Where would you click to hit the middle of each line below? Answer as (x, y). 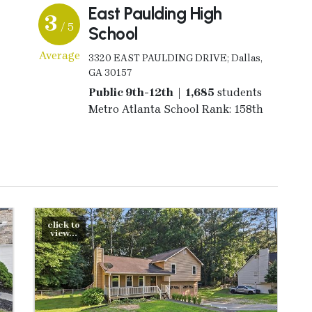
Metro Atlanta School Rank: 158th (175, 109)
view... (63, 233)
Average (59, 55)
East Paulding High (155, 13)
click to (64, 224)
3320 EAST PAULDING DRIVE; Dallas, (175, 58)
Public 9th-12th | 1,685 (151, 92)
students (238, 92)
